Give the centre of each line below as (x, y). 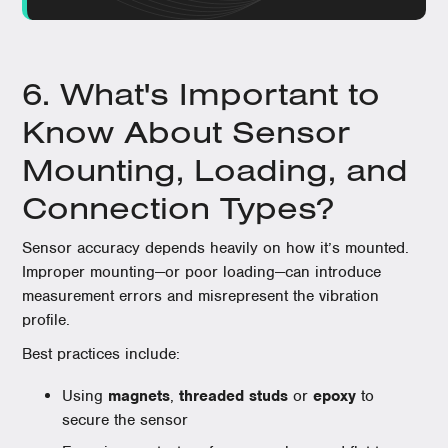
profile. (46, 320)
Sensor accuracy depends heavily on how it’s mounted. (216, 248)
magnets (137, 396)
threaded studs (234, 396)
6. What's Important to (201, 93)
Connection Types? (178, 207)
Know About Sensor (186, 131)
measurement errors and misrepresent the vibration (201, 296)
